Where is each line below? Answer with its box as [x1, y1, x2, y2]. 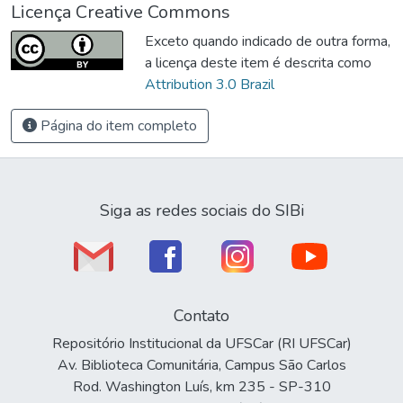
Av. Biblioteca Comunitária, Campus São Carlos [57, 355, 346, 375]
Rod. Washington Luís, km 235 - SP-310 [72, 377, 331, 397]
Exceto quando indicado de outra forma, [145, 31, 390, 51]
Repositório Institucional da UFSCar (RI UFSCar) [51, 334, 352, 354]
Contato [174, 305, 229, 327]
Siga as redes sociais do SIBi [99, 200, 304, 221]
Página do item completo [37, 115, 197, 136]
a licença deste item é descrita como [145, 52, 372, 73]
